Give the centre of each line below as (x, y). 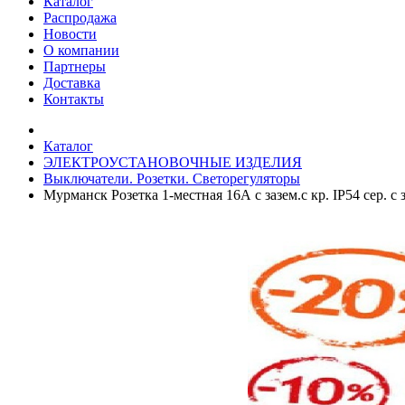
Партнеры (75, 66)
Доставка (72, 83)
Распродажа (80, 18)
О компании (81, 50)
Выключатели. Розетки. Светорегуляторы (172, 179)
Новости (70, 34)
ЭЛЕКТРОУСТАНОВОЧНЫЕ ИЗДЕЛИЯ (173, 162)
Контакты (74, 99)
